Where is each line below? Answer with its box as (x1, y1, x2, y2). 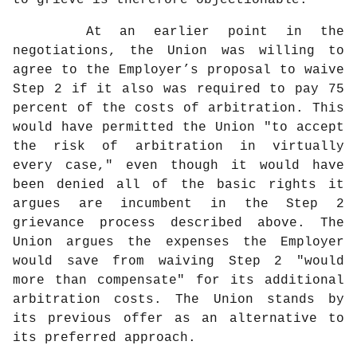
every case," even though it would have (13, 159, 344, 174)
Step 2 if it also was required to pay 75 (13, 82, 344, 97)
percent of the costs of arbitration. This (13, 101, 344, 116)
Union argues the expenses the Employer (13, 235, 344, 250)
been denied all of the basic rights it (13, 178, 344, 193)
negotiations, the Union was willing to (13, 44, 344, 59)
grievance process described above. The (13, 216, 344, 231)
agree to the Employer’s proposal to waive (13, 63, 344, 78)
